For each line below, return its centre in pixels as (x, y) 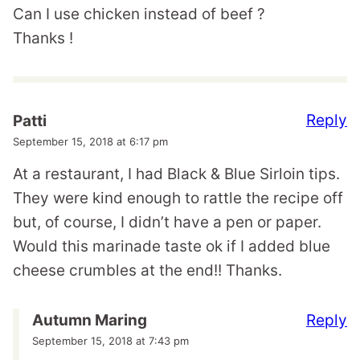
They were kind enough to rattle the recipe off (178, 198)
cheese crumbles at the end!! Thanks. (147, 270)
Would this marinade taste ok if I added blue (172, 246)
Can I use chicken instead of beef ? (139, 14)
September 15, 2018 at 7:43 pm (110, 341)
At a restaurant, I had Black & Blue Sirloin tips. (176, 174)
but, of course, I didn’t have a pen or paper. (167, 222)
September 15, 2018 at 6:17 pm (90, 141)
